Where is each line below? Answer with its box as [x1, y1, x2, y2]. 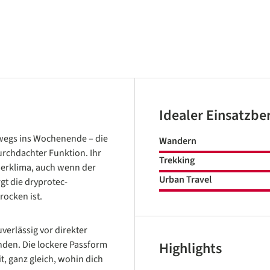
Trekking [159, 154, 195, 167]
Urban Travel [159, 173, 212, 186]
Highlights [159, 238, 222, 259]
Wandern [159, 134, 196, 148]
